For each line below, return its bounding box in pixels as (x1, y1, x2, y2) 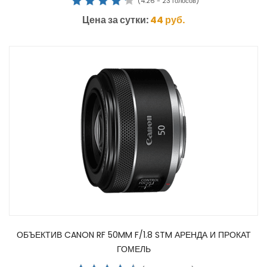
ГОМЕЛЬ (116, 243, 151, 255)
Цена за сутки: (82, 13, 150, 27)
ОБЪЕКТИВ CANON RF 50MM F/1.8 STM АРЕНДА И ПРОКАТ (16, 228, 251, 241)
